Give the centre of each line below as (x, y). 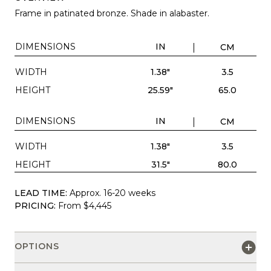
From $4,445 (85, 205)
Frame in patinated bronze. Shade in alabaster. (113, 13)
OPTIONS (37, 246)
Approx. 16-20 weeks (113, 193)
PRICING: (35, 205)
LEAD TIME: (41, 193)
